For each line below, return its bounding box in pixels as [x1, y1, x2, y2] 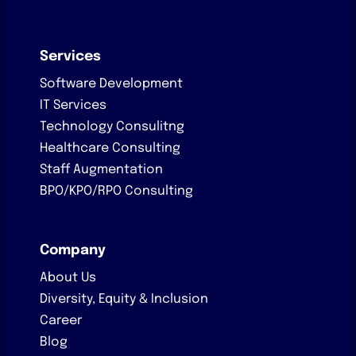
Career [40, 314, 82, 328]
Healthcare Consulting [40, 141, 180, 156]
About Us [40, 271, 96, 285]
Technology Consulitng [40, 120, 184, 134]
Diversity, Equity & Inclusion [40, 292, 208, 307]
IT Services [40, 99, 106, 113]
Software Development [40, 77, 183, 91]
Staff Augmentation [40, 163, 163, 177]
